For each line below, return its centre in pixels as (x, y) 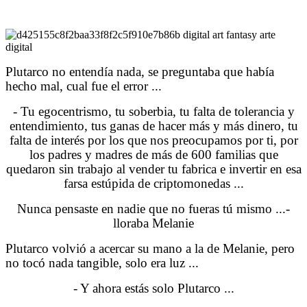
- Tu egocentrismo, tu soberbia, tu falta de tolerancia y (153, 111)
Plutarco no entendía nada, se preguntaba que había (140, 71)
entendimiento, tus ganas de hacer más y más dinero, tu (153, 125)
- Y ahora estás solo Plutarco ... (153, 288)
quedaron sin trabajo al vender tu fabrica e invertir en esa (153, 169)
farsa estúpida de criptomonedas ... (153, 183)
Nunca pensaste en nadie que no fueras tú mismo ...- (153, 208)
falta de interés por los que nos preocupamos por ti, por (153, 140)
